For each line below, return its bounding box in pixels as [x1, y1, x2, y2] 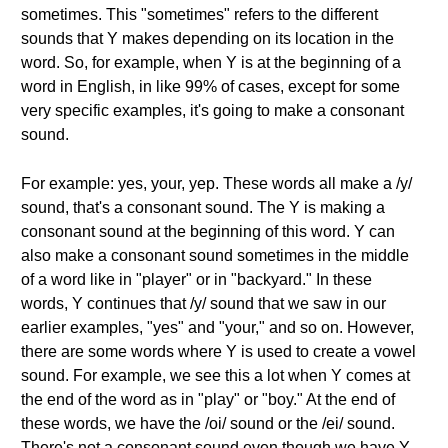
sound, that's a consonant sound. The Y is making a [21, 199, 385, 216]
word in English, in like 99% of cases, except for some [21, 78, 400, 95]
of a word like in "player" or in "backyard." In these [21, 271, 372, 288]
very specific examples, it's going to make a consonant [21, 102, 404, 119]
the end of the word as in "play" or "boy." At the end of [21, 391, 395, 408]
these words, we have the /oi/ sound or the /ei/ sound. [21, 415, 395, 432]
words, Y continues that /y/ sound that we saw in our [21, 295, 386, 312]
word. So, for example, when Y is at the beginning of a [21, 54, 401, 71]
